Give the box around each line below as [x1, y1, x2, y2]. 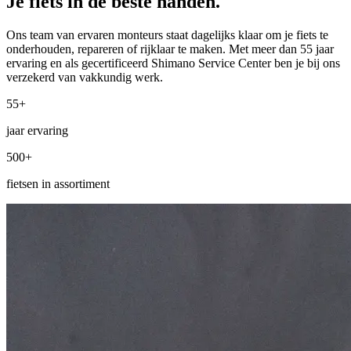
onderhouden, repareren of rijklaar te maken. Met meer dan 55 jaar [6, 42, 334, 56]
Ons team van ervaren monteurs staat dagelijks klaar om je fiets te [6, 27, 328, 42]
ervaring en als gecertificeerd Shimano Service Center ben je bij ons [6, 56, 340, 70]
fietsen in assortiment [6, 176, 110, 190]
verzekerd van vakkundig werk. [6, 70, 163, 84]
